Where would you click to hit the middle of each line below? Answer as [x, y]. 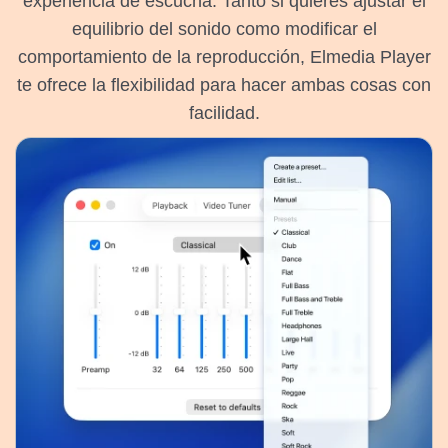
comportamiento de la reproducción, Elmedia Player [224, 56]
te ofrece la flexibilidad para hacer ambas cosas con [224, 84]
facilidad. [224, 112]
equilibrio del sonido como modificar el [224, 28]
